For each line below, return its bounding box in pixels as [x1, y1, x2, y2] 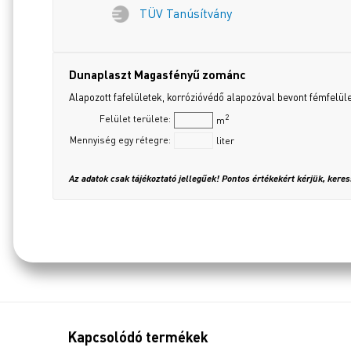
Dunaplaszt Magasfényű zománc [69, 67, 246, 81]
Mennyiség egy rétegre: [70, 133, 171, 146]
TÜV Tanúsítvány [139, 5, 232, 21]
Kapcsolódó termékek [68, 327, 208, 346]
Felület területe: [100, 112, 171, 125]
